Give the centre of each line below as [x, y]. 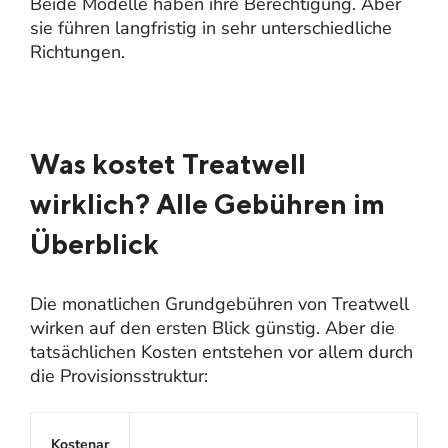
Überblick [94, 243]
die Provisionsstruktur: [119, 375]
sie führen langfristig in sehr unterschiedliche [211, 27]
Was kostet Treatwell [168, 163]
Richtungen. [77, 51]
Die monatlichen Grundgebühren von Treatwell [219, 303]
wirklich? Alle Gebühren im [207, 203]
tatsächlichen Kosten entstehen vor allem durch [221, 351]
